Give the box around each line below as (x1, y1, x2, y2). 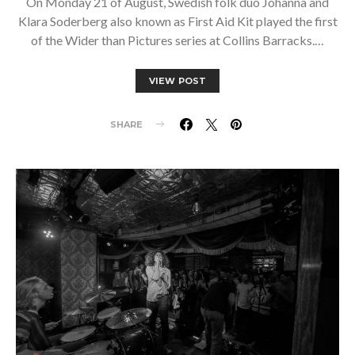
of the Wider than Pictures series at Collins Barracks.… (31, 32, 324, 48)
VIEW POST (148, 74, 207, 86)
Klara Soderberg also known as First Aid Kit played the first (17, 13, 338, 29)
